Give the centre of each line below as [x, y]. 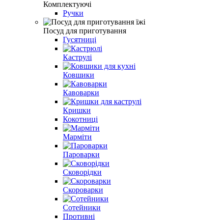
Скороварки [83, 190]
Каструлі [77, 57]
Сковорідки [82, 172]
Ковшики [79, 75]
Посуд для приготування [85, 30]
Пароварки [81, 154]
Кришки [77, 110]
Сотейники [82, 207]
